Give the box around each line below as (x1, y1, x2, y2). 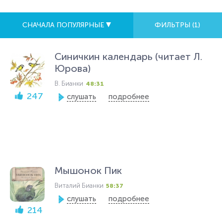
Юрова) (55, 62, 91, 74)
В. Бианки (55, 80, 83, 87)
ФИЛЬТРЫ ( (155, 21, 195, 29)
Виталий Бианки (55, 182, 104, 189)
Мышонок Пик (55, 165, 122, 176)
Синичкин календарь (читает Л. (55, 51, 202, 62)
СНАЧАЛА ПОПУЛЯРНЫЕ (22, 21, 106, 29)
